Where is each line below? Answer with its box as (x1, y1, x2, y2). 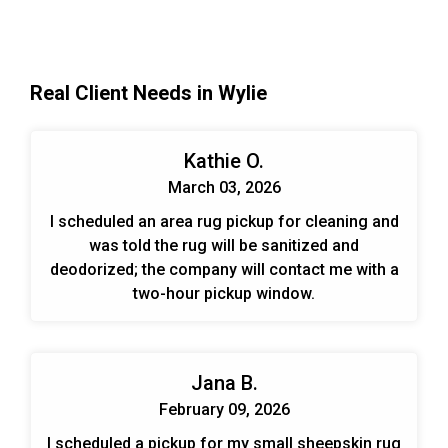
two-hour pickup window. (133, 283, 315, 303)
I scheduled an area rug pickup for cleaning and (49, 211, 399, 231)
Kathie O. (184, 148, 264, 173)
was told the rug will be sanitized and (89, 235, 359, 255)
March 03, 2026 (167, 177, 281, 197)
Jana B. (190, 370, 258, 395)
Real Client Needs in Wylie (30, 80, 267, 105)
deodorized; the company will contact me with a (49, 259, 399, 279)
